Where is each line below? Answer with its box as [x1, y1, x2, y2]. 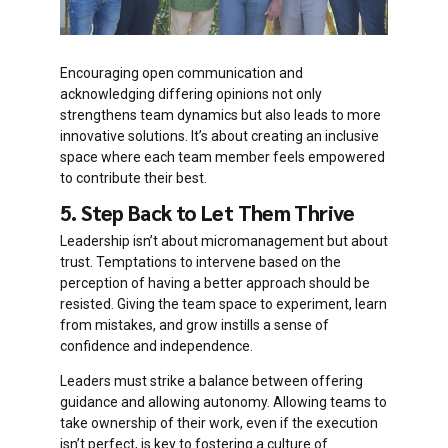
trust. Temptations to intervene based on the [60, 254, 341, 271]
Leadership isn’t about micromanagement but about [60, 233, 388, 250]
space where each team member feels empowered [60, 148, 385, 165]
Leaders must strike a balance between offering [60, 373, 363, 390]
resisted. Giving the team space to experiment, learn [60, 296, 387, 313]
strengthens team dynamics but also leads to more [60, 106, 381, 123]
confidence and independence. [60, 338, 253, 355]
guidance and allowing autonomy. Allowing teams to [60, 394, 387, 411]
